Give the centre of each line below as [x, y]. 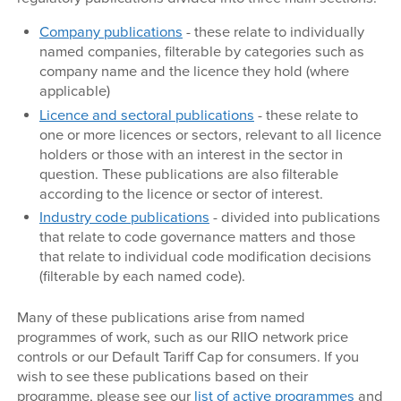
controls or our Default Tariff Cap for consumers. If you [188, 358]
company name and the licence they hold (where [194, 72]
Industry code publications [124, 217]
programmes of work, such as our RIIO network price [183, 338]
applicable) [74, 92]
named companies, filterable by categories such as [201, 52]
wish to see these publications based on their [163, 377]
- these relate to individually [273, 33]
